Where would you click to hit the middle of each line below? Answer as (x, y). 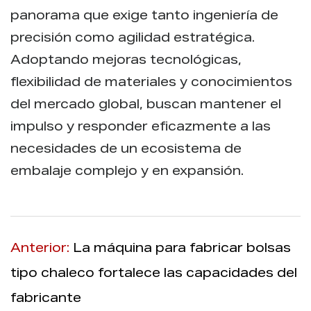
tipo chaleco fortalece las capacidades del (154, 274)
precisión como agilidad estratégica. (133, 39)
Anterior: (42, 249)
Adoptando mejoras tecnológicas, (126, 61)
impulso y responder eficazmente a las (141, 127)
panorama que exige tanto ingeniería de (144, 16)
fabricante (46, 299)
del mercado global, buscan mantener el (146, 105)
